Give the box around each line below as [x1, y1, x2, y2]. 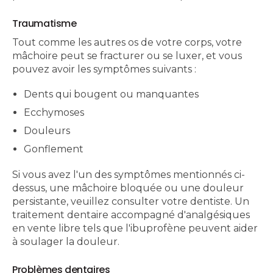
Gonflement [24, 143, 84, 155]
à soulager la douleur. [12, 235, 119, 247]
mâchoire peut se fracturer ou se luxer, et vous [12, 50, 242, 62]
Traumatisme [12, 16, 77, 31]
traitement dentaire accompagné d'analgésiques [12, 208, 250, 221]
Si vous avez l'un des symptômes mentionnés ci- [12, 168, 245, 180]
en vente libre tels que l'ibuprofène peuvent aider [12, 222, 258, 234]
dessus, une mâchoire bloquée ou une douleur [12, 182, 244, 194]
